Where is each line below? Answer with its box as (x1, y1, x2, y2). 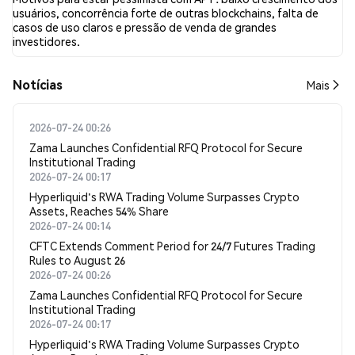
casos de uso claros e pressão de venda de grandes (13, 20, 277, 34)
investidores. (13, 34, 80, 48)
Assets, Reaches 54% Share (29, 204, 169, 218)
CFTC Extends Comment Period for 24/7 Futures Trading (29, 239, 315, 253)
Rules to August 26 (29, 253, 125, 267)
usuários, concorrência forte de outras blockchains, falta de (13, 6, 319, 20)
